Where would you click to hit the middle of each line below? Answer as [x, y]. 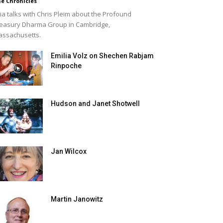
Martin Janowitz [77, 199]
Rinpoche [66, 66]
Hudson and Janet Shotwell [95, 104]
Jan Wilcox [69, 151]
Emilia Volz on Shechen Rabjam [102, 56]
